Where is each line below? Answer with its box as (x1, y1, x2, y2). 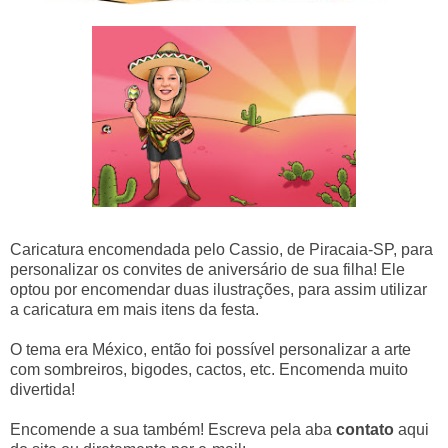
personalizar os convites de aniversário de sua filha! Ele (10, 261, 405, 279)
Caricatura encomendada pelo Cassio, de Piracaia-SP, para (10, 241, 433, 259)
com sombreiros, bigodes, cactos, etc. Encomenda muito (10, 361, 408, 379)
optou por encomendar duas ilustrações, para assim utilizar (10, 281, 427, 299)
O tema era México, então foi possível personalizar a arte (10, 341, 411, 359)
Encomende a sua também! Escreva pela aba (10, 421, 336, 439)
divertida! (10, 381, 75, 399)
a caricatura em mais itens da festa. (10, 301, 259, 319)
